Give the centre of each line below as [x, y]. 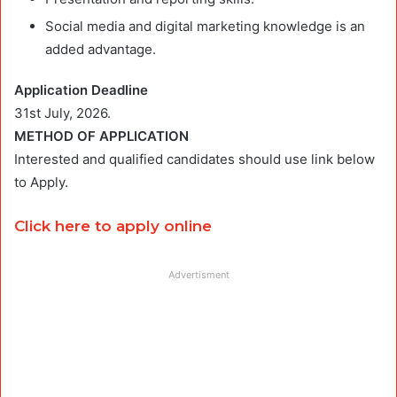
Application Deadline [83, 90]
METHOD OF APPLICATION [103, 136]
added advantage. [101, 50]
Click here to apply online [113, 226]
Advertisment [198, 275]
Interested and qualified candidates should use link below [195, 160]
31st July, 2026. [62, 113]
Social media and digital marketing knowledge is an [205, 27]
